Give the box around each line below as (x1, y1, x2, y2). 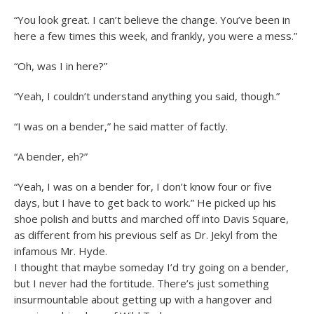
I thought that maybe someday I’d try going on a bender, (14, 260, 289, 274)
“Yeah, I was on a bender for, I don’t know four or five (14, 179, 272, 193)
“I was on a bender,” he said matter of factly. (14, 119, 228, 133)
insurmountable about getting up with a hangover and (14, 292, 272, 306)
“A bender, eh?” (14, 149, 88, 163)
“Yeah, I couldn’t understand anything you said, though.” (14, 89, 280, 103)
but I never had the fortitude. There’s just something (14, 276, 269, 290)
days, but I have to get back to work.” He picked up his (14, 196, 276, 210)
